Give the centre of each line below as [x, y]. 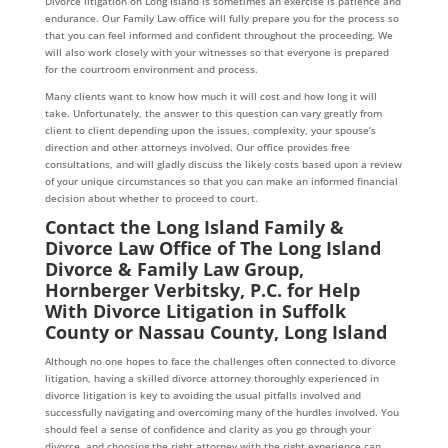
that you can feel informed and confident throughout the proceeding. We [218, 35]
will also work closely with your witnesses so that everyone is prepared [216, 52]
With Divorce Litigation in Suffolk [195, 311]
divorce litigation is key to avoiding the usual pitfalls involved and [202, 395]
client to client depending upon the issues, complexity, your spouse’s [210, 130]
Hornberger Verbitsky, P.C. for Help [202, 290]
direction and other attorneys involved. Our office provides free [197, 147]
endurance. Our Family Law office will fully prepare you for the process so [221, 18]
